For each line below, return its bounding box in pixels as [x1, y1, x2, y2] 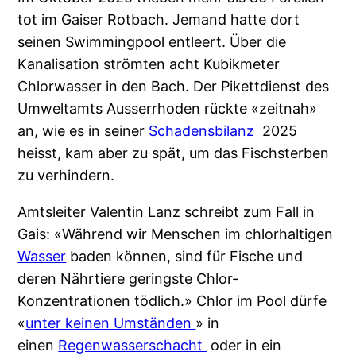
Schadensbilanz [149, 122, 259, 139]
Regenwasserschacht [58, 336, 207, 354]
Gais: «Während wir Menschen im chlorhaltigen [17, 225, 334, 242]
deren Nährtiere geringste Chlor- [17, 269, 239, 287]
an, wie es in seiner [17, 122, 149, 139]
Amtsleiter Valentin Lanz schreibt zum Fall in [17, 203, 315, 220]
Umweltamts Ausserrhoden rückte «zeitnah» [17, 99, 318, 117]
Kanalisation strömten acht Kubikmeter [17, 55, 281, 72]
